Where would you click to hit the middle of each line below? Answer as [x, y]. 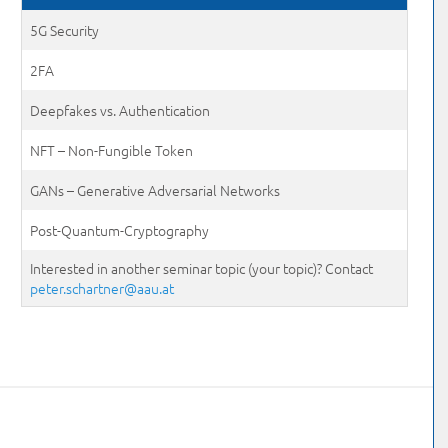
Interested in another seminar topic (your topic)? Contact [202, 268]
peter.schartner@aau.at [102, 288]
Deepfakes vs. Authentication [120, 110]
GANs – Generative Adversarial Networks [155, 190]
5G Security [65, 30]
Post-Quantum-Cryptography [120, 230]
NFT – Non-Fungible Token [112, 150]
